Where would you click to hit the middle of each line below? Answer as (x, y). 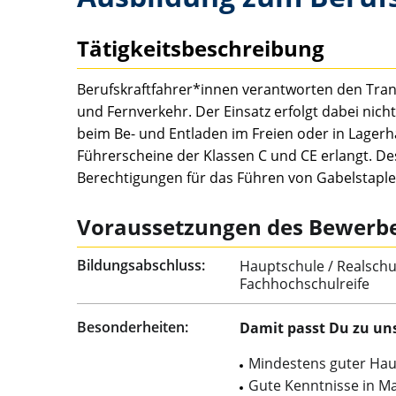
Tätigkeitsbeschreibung (201, 48)
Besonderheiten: (133, 327)
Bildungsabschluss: (141, 265)
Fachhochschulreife (305, 283)
